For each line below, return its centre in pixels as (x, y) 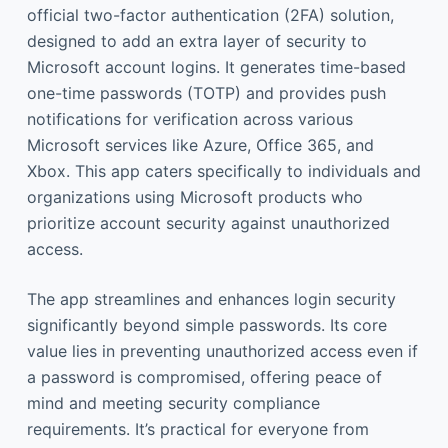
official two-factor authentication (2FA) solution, (210, 15)
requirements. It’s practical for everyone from (197, 429)
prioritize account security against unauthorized (208, 223)
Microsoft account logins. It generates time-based (216, 67)
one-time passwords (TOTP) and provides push (206, 93)
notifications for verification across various (189, 119)
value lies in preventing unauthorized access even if (222, 351)
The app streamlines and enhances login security (211, 299)
